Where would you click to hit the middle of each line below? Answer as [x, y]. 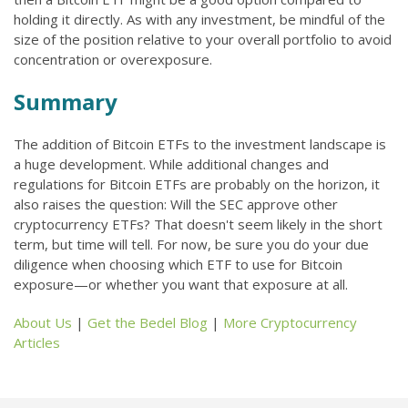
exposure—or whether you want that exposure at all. [181, 284]
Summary [66, 102]
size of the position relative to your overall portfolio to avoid [203, 39]
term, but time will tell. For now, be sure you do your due [191, 244]
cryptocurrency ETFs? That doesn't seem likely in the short [198, 224]
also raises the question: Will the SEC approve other [176, 204]
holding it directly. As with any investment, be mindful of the [199, 19]
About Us [43, 322]
